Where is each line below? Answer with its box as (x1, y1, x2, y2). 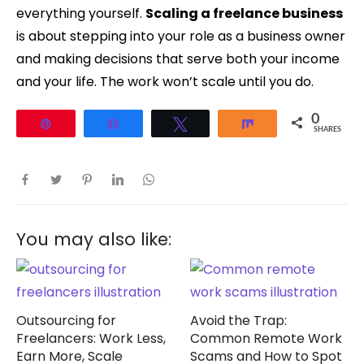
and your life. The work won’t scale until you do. (16, 72, 314, 92)
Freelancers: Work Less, (16, 329, 166, 349)
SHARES (314, 126, 341, 134)
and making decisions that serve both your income (16, 50, 340, 69)
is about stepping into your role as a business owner (16, 27, 345, 46)
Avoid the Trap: (190, 311, 287, 331)
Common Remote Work (190, 329, 342, 349)
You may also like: (16, 227, 171, 252)
